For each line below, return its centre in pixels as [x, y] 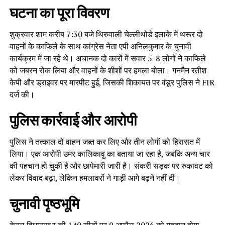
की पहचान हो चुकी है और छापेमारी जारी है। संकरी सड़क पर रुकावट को [111, 166]
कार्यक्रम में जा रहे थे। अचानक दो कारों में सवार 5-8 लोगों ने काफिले [107, 59]
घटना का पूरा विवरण [59, 13]
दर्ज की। [22, 95]
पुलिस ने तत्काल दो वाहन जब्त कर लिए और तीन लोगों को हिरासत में [104, 142]
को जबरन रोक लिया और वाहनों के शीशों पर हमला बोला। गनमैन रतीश [108, 71]
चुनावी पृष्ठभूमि [44, 204]
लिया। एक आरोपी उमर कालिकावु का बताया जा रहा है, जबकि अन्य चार [109, 154]
